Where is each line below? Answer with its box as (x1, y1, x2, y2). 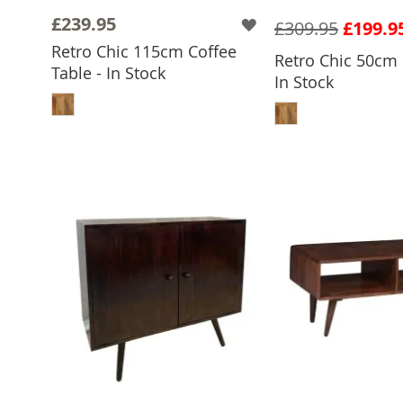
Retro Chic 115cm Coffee (51, 40, 237, 62)
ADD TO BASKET (97, 75, 238, 97)
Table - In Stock (51, 61, 166, 84)
